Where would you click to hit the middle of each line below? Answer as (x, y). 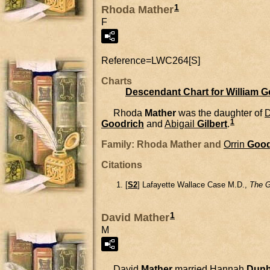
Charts (117, 81)
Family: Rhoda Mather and (162, 145)
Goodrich (123, 124)
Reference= (126, 60)
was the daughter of (220, 113)
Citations (122, 165)
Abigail (180, 124)
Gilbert (212, 124)
